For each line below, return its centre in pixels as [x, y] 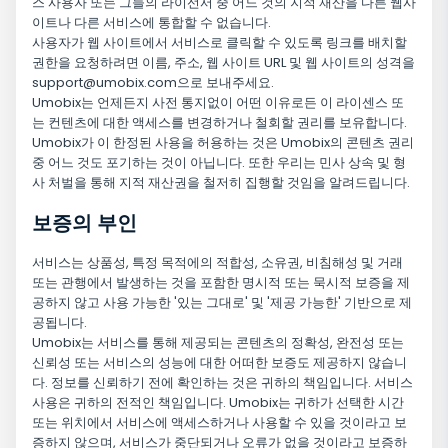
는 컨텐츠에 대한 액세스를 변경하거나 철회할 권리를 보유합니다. [219, 123]
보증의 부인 [84, 223]
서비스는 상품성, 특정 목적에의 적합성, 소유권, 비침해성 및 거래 [217, 263]
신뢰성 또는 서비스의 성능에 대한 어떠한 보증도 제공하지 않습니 [219, 363]
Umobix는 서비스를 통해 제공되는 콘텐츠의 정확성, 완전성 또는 [218, 343]
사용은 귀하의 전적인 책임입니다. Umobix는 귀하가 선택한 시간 [218, 403]
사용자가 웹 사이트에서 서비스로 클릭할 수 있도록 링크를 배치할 [219, 43]
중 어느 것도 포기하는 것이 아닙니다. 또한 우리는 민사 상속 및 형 [219, 163]
